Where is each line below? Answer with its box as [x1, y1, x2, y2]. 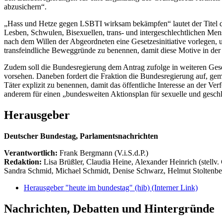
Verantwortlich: [4, 148, 57, 157]
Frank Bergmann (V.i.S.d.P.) [59, 148, 148, 157]
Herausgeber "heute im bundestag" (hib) [24, 183, 152, 192]
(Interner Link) [152, 183, 198, 192]
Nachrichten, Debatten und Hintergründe [4, 202, 215, 215]
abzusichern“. [4, 2, 47, 11]
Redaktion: [4, 157, 44, 166]
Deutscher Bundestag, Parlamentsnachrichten [4, 131, 158, 140]
